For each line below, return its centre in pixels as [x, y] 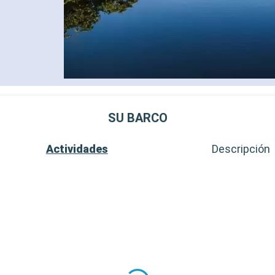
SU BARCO [137, 118]
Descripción [241, 149]
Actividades [77, 149]
